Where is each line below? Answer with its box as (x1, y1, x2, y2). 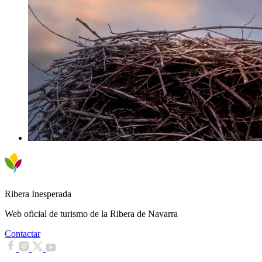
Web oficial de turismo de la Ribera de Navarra (5, 208, 178, 219)
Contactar (5, 228, 40, 239)
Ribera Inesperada (5, 188, 71, 199)
